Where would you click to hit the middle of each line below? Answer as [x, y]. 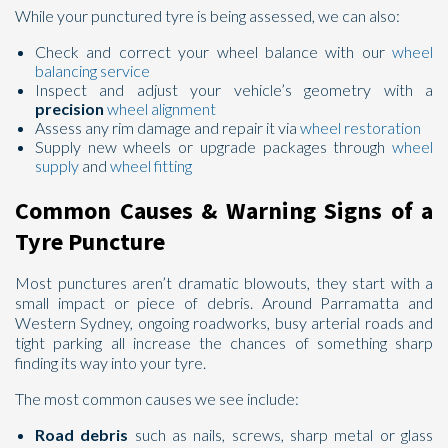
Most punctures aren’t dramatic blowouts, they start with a [224, 282]
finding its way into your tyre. [110, 362]
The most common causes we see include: [157, 398]
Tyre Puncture [90, 241]
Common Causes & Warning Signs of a [224, 210]
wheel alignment [161, 108]
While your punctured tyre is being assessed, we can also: [207, 15]
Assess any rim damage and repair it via [167, 127]
